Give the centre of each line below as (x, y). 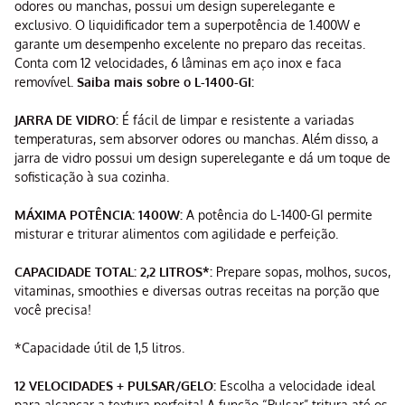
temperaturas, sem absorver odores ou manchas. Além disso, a (197, 139)
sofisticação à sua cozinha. (92, 177)
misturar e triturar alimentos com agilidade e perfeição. (176, 234)
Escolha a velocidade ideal (296, 386)
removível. (46, 82)
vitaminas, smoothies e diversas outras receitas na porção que (197, 291)
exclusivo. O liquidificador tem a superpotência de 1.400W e (188, 25)
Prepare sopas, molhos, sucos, (301, 272)
